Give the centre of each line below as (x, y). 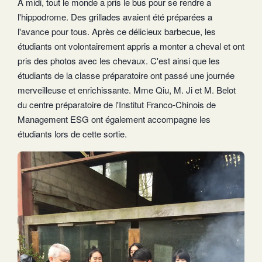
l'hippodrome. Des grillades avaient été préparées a (115, 17)
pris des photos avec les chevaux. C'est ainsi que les (119, 61)
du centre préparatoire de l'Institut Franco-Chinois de (117, 105)
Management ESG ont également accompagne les (114, 119)
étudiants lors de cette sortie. (72, 134)
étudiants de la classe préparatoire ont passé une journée (126, 75)
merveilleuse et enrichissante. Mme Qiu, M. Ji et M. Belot (127, 90)
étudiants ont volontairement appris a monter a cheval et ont (131, 46)
